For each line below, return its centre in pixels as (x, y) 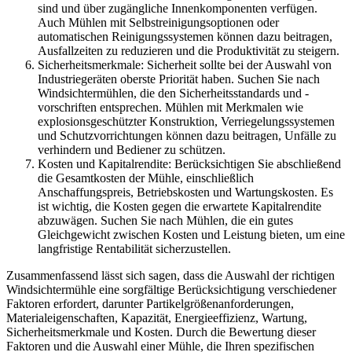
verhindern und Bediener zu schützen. (132, 149)
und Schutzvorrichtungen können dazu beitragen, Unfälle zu (187, 135)
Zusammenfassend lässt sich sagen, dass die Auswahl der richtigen (170, 275)
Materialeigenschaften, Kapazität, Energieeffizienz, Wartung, (157, 317)
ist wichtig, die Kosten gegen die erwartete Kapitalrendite (180, 206)
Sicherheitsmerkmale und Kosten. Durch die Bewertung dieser (161, 332)
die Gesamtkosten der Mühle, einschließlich (146, 178)
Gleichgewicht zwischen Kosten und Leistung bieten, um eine (191, 234)
